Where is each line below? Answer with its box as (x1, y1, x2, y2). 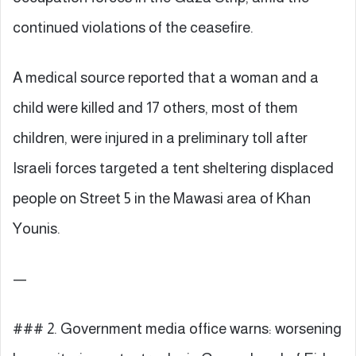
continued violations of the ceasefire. (13, 18, 253, 36)
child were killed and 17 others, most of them (13, 99, 298, 116)
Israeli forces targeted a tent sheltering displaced (13, 159, 334, 176)
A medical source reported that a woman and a (13, 68, 319, 86)
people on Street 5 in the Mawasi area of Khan (13, 189, 311, 207)
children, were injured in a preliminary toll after (13, 129, 308, 146)
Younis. (13, 219, 60, 237)
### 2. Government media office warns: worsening (13, 319, 342, 337)
